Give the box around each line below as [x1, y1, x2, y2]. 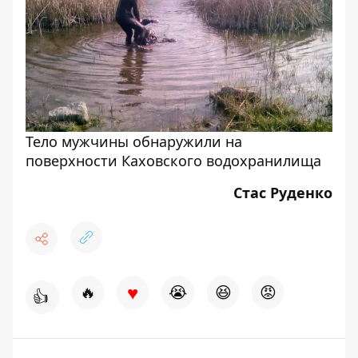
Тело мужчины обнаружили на [26, 132, 242, 152]
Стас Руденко [233, 183, 332, 203]
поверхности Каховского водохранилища [26, 151, 321, 171]
